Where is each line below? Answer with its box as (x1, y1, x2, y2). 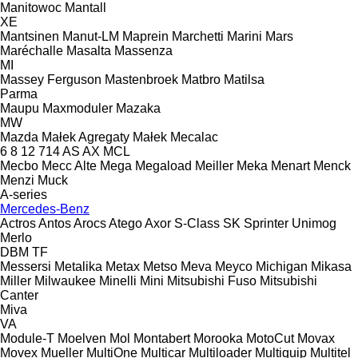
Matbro (181, 72, 221, 86)
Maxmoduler (42, 101, 113, 115)
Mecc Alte (42, 158, 97, 173)
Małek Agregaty (42, 129, 129, 144)
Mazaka (116, 101, 161, 115)
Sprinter (244, 216, 288, 230)
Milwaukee (34, 273, 96, 288)
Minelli (99, 273, 137, 288)
